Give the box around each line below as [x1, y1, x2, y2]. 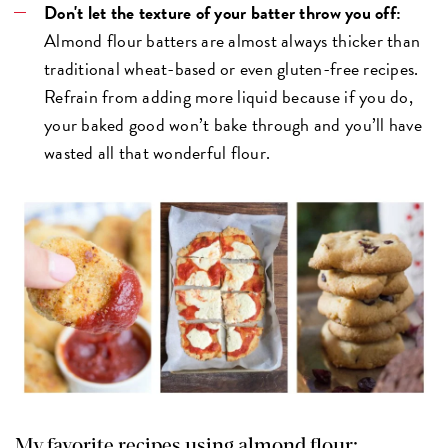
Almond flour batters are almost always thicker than [44, 26, 421, 54]
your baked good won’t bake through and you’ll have [44, 110, 422, 138]
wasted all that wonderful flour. [44, 138, 271, 166]
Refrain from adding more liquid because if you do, [44, 82, 413, 110]
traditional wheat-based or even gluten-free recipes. [44, 54, 419, 82]
